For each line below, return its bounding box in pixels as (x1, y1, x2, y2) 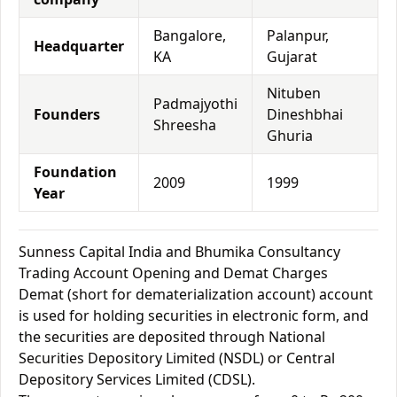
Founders (34, 105, 100, 124)
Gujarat (267, 47, 317, 66)
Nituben (267, 83, 321, 103)
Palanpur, (267, 26, 329, 45)
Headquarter (34, 36, 124, 56)
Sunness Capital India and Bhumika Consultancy (19, 242, 340, 261)
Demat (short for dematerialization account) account (19, 284, 373, 304)
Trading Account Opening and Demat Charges (19, 263, 328, 283)
